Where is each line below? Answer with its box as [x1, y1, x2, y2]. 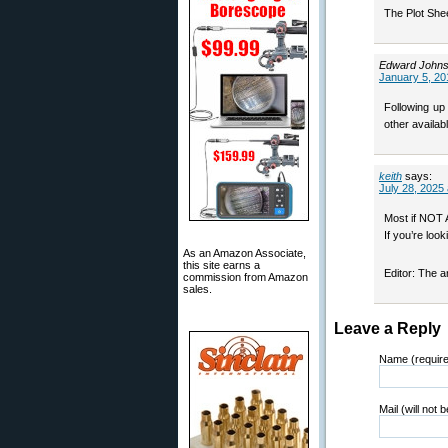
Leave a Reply [334, 320, 441, 337]
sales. [183, 283, 212, 295]
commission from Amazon [183, 271, 308, 283]
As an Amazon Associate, [183, 247, 306, 259]
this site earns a [183, 259, 260, 271]
